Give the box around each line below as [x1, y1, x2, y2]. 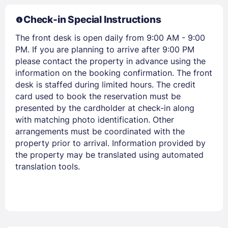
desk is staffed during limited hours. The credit [15, 79, 195, 90]
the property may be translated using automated [15, 149, 204, 160]
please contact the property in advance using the [15, 55, 206, 66]
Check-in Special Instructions [23, 13, 161, 25]
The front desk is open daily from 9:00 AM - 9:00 [15, 32, 205, 43]
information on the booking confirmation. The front [15, 67, 212, 78]
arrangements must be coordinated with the [15, 126, 185, 136]
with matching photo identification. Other [15, 114, 174, 125]
